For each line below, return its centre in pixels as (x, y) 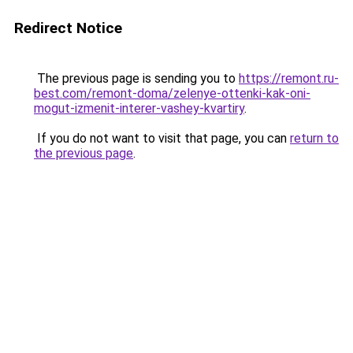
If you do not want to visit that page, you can (162, 138)
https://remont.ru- (289, 78)
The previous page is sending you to (136, 78)
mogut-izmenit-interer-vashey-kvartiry (139, 108)
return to (314, 138)
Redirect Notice (68, 28)
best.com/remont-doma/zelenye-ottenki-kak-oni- (172, 93)
